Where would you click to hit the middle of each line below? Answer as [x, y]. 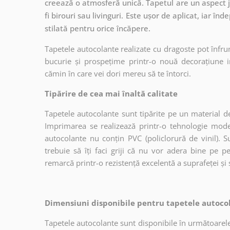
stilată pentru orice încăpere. [98, 28]
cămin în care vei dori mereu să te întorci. [118, 73]
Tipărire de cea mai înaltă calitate [111, 93]
